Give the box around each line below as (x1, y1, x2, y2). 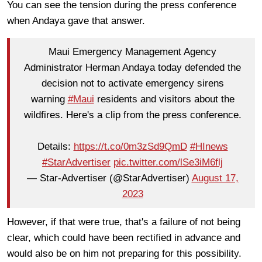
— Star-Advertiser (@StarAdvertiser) (26, 173, 192, 184)
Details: (37, 141, 74, 153)
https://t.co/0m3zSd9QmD (73, 141, 187, 153)
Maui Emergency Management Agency (49, 46, 216, 58)
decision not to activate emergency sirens (41, 78, 224, 89)
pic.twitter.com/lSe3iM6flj (113, 157, 223, 168)
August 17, (191, 173, 239, 184)
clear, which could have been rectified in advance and (7, 232, 240, 243)
